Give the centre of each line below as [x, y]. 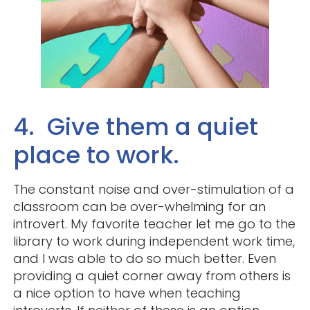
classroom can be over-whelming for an [139, 206]
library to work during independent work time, [154, 241]
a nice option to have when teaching [127, 293]
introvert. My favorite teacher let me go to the [154, 224]
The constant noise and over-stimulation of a [153, 189]
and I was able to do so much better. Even [144, 258]
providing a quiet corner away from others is [152, 275]
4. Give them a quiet [135, 126]
